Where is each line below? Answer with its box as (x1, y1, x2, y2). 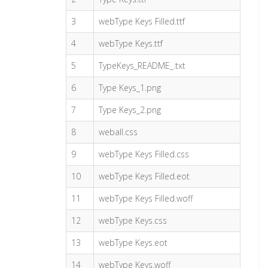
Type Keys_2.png (99, 104, 162, 115)
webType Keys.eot (99, 237, 168, 248)
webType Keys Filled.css (99, 148, 190, 160)
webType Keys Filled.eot (99, 170, 190, 182)
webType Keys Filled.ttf (99, 16, 185, 27)
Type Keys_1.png (99, 82, 162, 93)
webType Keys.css (99, 215, 167, 226)
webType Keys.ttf (99, 38, 163, 49)
